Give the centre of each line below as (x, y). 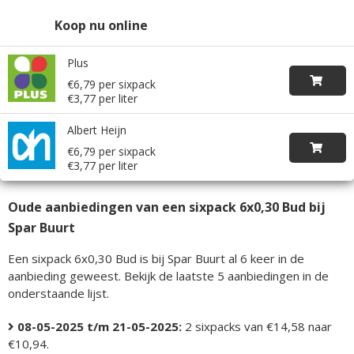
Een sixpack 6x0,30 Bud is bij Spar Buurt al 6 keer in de (156, 258)
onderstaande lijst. (58, 293)
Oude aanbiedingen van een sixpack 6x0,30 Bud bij (167, 207)
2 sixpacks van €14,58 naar (257, 326)
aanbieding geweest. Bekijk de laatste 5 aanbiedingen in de (168, 275)
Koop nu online (101, 25)
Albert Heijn (97, 130)
